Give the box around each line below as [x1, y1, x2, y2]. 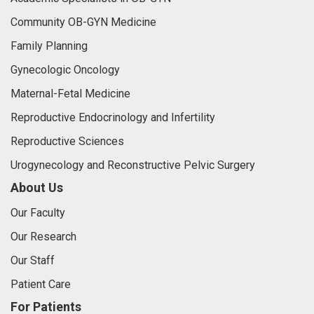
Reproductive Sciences [11, 135, 124, 148]
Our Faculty [11, 206, 65, 219]
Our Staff [11, 254, 55, 267]
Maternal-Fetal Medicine [11, 87, 130, 100]
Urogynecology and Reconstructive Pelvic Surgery [11, 158, 255, 172]
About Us [11, 180, 63, 195]
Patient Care [11, 278, 71, 291]
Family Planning [11, 39, 88, 53]
